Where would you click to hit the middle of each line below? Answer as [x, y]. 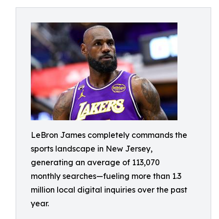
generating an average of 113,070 [95, 162]
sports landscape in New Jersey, [92, 149]
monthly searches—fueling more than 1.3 [106, 176]
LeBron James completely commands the [109, 135]
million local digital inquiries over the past [109, 190]
